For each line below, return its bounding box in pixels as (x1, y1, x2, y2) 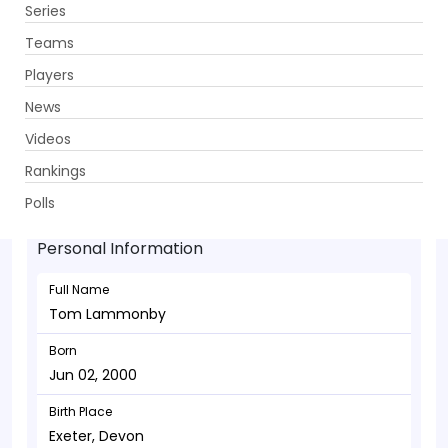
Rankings (25, 160, 86, 181)
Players (25, 64, 74, 85)
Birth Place (49, 403, 112, 420)
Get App (286, 21, 339, 41)
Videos (25, 128, 71, 149)
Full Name (49, 281, 109, 298)
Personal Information (37, 237, 203, 260)
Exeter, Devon (49, 426, 144, 446)
